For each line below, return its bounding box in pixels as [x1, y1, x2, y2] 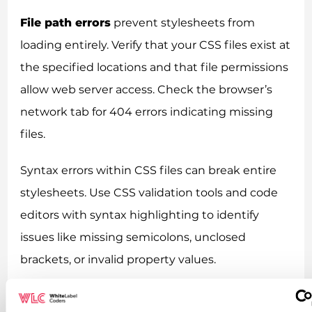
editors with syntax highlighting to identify [20, 208, 260, 222]
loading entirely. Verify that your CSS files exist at [20, 38, 291, 52]
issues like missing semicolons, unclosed [20, 231, 247, 244]
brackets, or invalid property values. [20, 253, 217, 267]
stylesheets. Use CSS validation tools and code [20, 186, 279, 200]
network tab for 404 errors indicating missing [20, 105, 274, 119]
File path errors [20, 16, 111, 30]
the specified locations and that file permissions [20, 61, 289, 75]
